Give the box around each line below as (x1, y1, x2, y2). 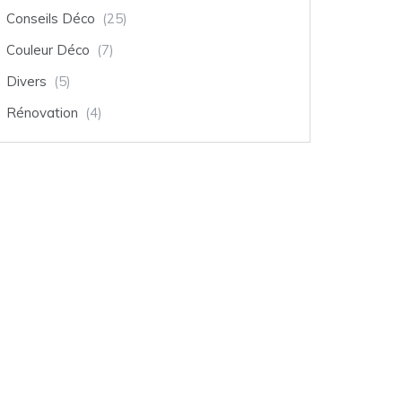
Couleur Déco (6, 40, 90, 58)
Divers (6, 72, 47, 90)
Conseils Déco (6, 9, 95, 27)
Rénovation (6, 103, 78, 121)
